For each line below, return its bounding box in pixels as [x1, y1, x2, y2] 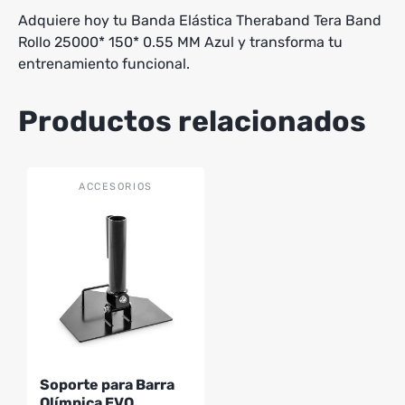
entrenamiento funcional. [18, 54, 190, 72]
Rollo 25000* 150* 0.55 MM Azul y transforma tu [18, 33, 343, 51]
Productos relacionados [18, 103, 366, 138]
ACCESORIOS [79, 180, 153, 193]
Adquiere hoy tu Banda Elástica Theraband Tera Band [18, 11, 381, 29]
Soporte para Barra [40, 375, 174, 393]
